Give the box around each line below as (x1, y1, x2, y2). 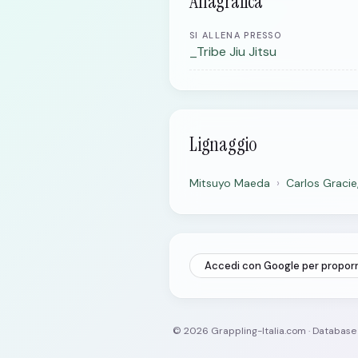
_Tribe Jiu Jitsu (189, 43, 276, 60)
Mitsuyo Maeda (189, 176, 270, 190)
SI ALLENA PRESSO (189, 30, 282, 41)
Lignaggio (189, 132, 257, 157)
